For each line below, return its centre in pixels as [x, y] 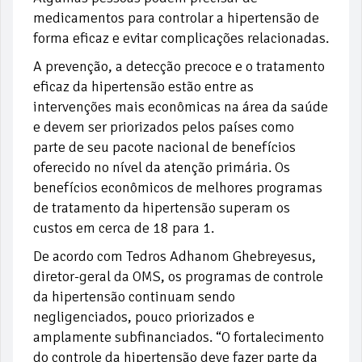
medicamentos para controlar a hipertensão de [176, 18]
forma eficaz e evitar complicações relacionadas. [181, 38]
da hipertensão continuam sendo [134, 297]
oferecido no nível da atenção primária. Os [162, 168]
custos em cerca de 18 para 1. [124, 228]
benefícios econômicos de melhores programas [178, 188]
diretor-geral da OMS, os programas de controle [178, 277]
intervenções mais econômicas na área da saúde [181, 107]
